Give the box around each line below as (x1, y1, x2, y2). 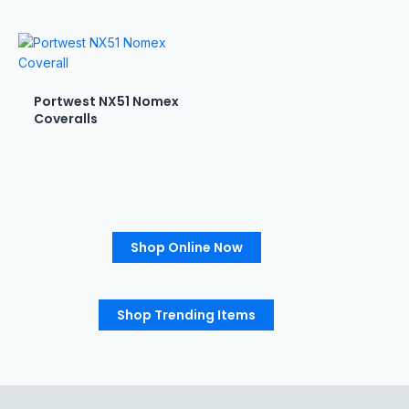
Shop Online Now (130, 238, 243, 257)
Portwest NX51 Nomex (33, 91, 179, 110)
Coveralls (33, 109, 98, 128)
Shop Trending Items (117, 305, 256, 324)
